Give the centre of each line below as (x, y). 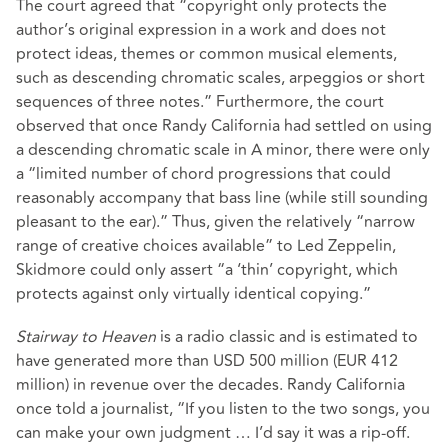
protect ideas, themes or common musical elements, (206, 53)
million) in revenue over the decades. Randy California (210, 384)
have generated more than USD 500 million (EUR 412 (207, 360)
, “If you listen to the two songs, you (299, 408)
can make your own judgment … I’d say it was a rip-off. (213, 432)
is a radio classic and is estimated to (287, 336)
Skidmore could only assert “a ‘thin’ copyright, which (207, 269)
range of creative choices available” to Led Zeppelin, (206, 245)
